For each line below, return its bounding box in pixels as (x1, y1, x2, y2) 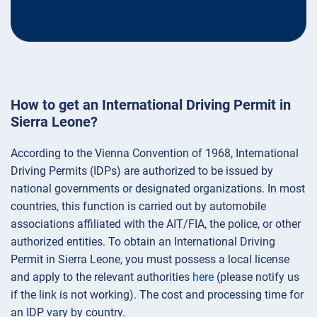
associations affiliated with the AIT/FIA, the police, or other (11, 217, 301, 231)
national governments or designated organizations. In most (11, 182, 305, 196)
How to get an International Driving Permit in (11, 96, 291, 114)
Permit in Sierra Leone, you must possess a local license (11, 253, 289, 267)
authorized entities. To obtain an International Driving (11, 235, 275, 249)
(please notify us (214, 270, 299, 284)
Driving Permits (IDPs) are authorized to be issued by (11, 164, 273, 178)
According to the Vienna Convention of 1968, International (11, 146, 299, 161)
